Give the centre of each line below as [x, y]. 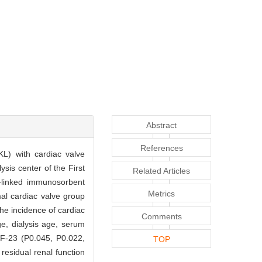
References [161, 148]
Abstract [161, 125]
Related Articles [161, 170]
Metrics [161, 193]
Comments [161, 216]
